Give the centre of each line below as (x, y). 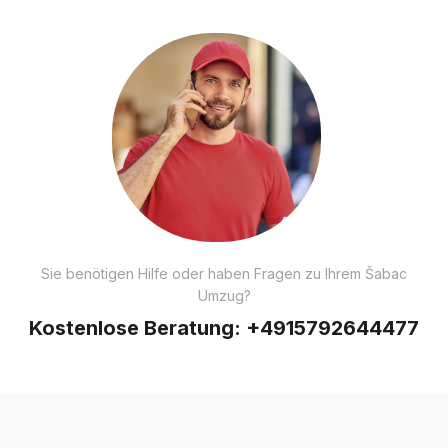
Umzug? (224, 295)
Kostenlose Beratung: (137, 327)
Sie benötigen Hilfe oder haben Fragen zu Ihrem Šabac (224, 273)
